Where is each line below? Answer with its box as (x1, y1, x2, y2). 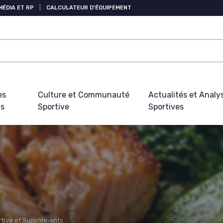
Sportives (148, 102, 184, 112)
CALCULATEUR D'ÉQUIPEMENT (46, 4, 131, 11)
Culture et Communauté (37, 90, 129, 100)
